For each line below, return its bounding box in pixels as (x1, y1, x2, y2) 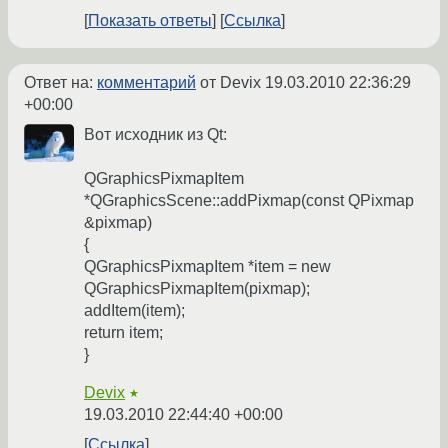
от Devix (196, 74, 265, 92)
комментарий (97, 74, 196, 92)
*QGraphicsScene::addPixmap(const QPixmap (84, 192, 414, 210)
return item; (84, 324, 163, 342)
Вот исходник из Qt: (84, 126, 227, 144)
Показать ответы (88, 12, 212, 30)
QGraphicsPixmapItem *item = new (84, 258, 331, 276)
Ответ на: (24, 74, 97, 92)
